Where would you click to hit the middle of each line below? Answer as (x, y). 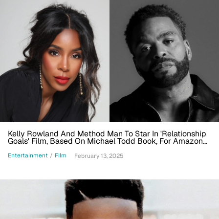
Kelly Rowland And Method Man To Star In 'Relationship (107, 133)
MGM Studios (32, 148)
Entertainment (28, 156)
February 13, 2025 (99, 156)
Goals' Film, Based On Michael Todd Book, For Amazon (105, 141)
